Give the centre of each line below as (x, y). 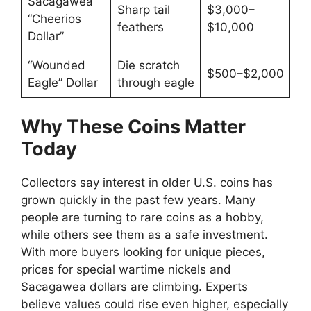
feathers (140, 27)
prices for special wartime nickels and (126, 269)
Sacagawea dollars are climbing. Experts (134, 286)
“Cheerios (54, 19)
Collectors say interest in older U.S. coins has (147, 182)
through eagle (155, 83)
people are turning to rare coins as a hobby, (142, 217)
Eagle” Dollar (62, 83)
